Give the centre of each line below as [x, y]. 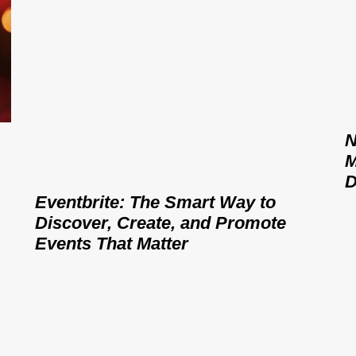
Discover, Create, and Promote [161, 223]
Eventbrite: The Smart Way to [155, 203]
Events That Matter [112, 244]
